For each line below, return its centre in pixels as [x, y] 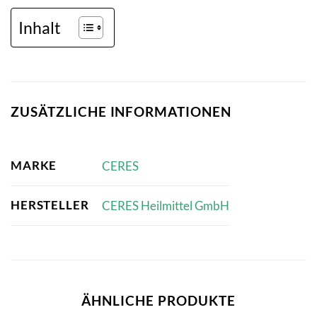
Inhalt [40, 27]
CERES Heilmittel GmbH [165, 205]
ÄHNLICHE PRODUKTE [158, 300]
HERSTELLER [50, 205]
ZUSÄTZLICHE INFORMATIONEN [121, 111]
